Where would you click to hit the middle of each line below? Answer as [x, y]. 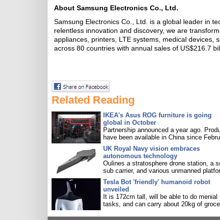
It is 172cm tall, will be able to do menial [160, 197]
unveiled [116, 189]
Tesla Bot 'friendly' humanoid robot [157, 182]
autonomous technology [140, 156]
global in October [130, 123]
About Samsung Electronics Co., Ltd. [116, 8]
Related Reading [93, 100]
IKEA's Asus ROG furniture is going [157, 115]
